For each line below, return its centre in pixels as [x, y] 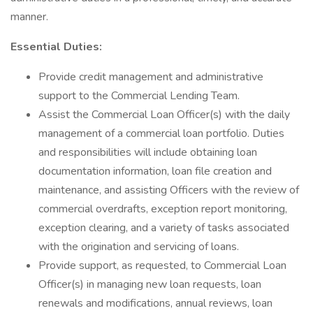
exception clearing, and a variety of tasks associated [164, 228]
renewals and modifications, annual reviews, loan [155, 303]
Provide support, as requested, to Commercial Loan [162, 265]
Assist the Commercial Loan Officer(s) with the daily [164, 115]
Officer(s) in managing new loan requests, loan [150, 284]
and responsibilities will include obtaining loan [148, 152]
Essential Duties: [56, 47]
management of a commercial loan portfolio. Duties [161, 133]
